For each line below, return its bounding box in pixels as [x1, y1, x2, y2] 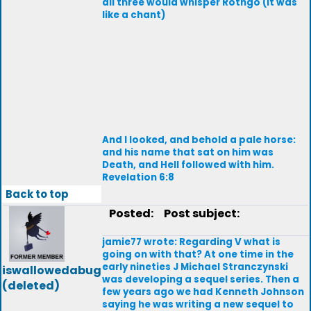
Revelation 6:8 [102, 171, 174, 184]
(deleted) [2, 278, 60, 294]
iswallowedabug [2, 262, 101, 278]
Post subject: [158, 205, 239, 221]
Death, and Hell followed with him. [102, 158, 274, 171]
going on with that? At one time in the [102, 248, 294, 261]
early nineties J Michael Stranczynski [102, 260, 288, 274]
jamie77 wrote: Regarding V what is [102, 235, 280, 249]
